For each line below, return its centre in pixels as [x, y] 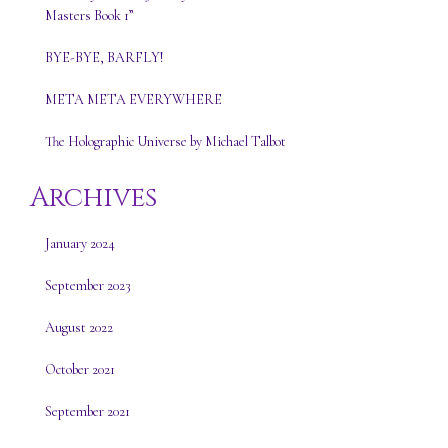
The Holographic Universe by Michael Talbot [165, 142]
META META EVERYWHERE [133, 100]
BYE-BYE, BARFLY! [104, 58]
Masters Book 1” [89, 16]
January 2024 [80, 244]
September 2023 [88, 286]
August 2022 [79, 328]
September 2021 [87, 412]
